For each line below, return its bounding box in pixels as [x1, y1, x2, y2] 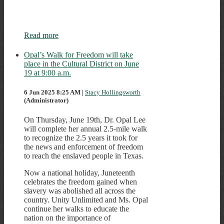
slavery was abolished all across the [24, 186, 135, 195]
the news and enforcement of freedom [24, 142, 143, 151]
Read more [24, 30, 58, 39]
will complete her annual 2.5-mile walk [24, 124, 147, 133]
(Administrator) [24, 96, 68, 104]
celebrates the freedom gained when [24, 177, 137, 186]
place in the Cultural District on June [24, 59, 139, 68]
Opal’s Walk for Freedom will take [24, 50, 133, 59]
